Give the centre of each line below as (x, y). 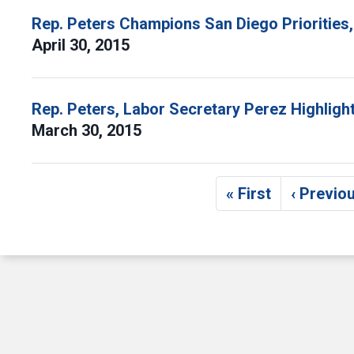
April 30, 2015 (83, 45)
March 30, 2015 (88, 130)
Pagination (72, 190)
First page (284, 203)
